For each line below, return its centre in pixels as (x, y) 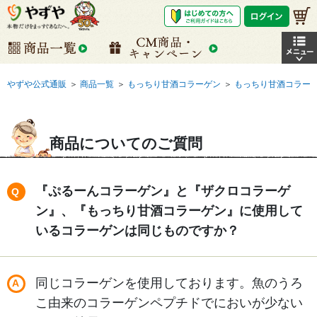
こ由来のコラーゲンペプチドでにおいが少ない (169, 302)
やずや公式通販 (37, 84)
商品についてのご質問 (126, 143)
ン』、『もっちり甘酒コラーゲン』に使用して (169, 211)
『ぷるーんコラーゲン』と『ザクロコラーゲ (163, 191)
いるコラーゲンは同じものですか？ (137, 230)
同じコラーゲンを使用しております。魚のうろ (169, 283)
